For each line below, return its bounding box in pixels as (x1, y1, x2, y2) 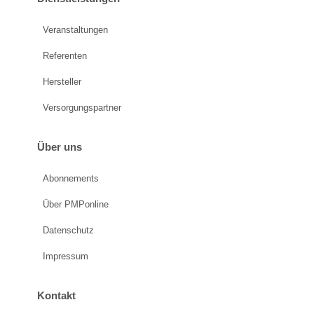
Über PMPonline (42, 199, 109, 210)
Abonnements (42, 173, 99, 184)
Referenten (42, 50, 87, 61)
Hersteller (42, 76, 81, 87)
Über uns (36, 140, 82, 153)
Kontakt (36, 289, 76, 302)
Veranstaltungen (42, 24, 108, 35)
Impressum (42, 251, 88, 262)
